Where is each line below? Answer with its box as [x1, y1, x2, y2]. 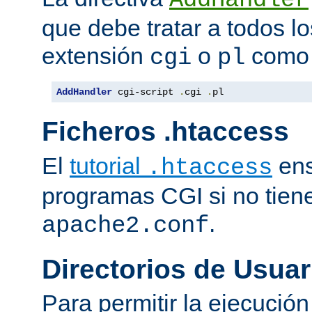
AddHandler [56, 86, 112, 97]
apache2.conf [42, 212, 209, 239]
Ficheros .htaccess [42, 116, 289, 147]
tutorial [70, 152, 147, 179]
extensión [42, 42, 150, 69]
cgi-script [112, 86, 179, 97]
